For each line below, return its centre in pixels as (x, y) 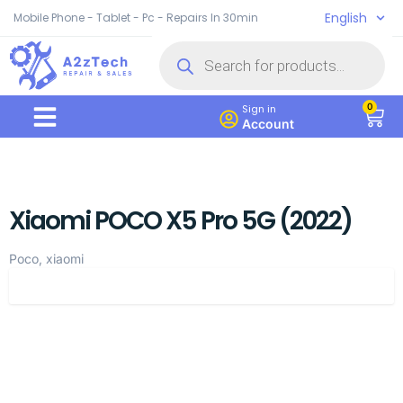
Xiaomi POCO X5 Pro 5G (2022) (180, 221)
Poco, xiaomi (46, 259)
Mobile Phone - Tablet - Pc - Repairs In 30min (136, 18)
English (346, 18)
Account (268, 124)
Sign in (259, 109)
